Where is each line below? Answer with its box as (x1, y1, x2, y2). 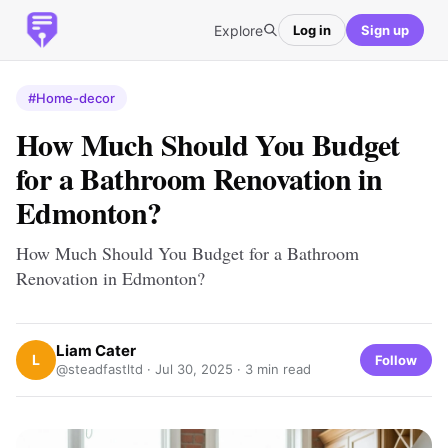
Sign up (361, 21, 409, 38)
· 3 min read (233, 361, 311, 377)
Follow (375, 351, 417, 368)
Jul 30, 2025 (155, 361, 233, 377)
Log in (293, 21, 331, 38)
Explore (214, 21, 263, 39)
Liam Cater (56, 341, 136, 360)
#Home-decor (28, 90, 115, 106)
